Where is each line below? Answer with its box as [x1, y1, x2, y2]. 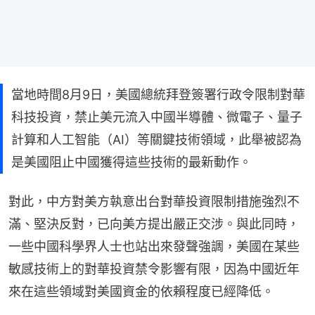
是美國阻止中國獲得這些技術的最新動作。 [11, 154, 252, 169]
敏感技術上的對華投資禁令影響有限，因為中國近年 [8, 261, 300, 276]
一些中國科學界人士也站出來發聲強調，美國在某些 [8, 238, 300, 254]
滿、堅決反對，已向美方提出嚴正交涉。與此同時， [8, 216, 300, 231]
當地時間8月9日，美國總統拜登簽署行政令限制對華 [11, 86, 305, 102]
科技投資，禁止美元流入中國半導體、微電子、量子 [11, 109, 302, 124]
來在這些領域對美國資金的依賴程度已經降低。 [8, 283, 274, 299]
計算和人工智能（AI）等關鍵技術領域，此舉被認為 [11, 131, 302, 147]
